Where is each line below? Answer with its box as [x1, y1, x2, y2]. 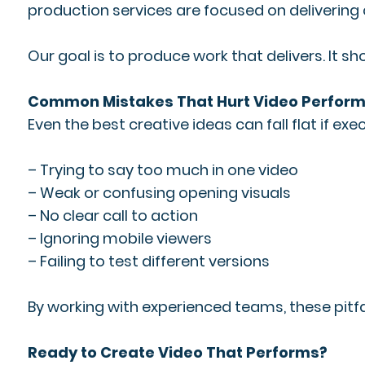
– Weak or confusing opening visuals [27, 182, 291, 203]
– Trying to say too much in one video [27, 160, 298, 180]
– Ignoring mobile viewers [27, 228, 212, 248]
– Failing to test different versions [27, 251, 270, 271]
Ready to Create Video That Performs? [27, 342, 328, 363]
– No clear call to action [27, 205, 198, 226]
